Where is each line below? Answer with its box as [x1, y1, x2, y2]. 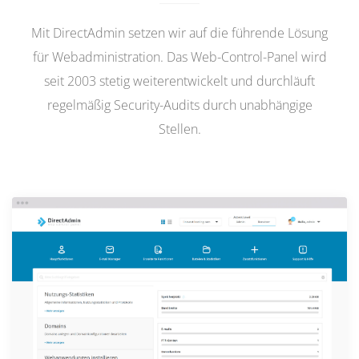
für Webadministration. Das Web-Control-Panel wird [32, 48, 327, 67]
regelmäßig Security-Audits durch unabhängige [46, 96, 313, 115]
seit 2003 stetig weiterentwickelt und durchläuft [44, 72, 315, 91]
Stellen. [158, 120, 201, 139]
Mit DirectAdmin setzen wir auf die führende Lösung [31, 24, 328, 42]
